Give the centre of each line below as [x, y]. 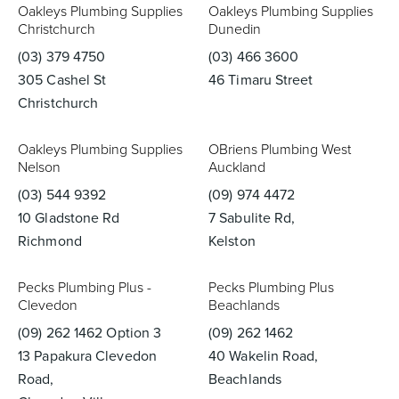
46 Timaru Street [261, 80]
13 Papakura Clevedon [87, 356]
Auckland [237, 167]
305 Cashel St [62, 80]
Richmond [50, 241]
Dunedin [235, 29]
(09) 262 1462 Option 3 [90, 333]
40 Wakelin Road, [264, 356]
